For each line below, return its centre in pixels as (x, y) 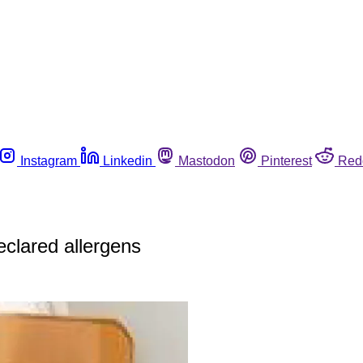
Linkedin (128, 160)
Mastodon (207, 160)
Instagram (49, 160)
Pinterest (286, 160)
